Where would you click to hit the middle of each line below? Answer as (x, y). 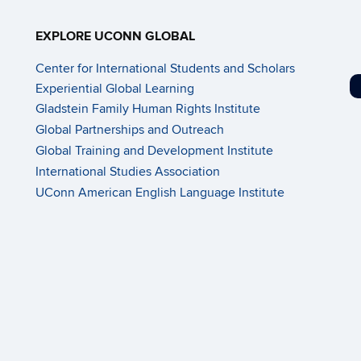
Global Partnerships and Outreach (130, 130)
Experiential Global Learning (115, 89)
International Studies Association (128, 172)
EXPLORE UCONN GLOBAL (115, 36)
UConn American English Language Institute (160, 193)
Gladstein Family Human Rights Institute (148, 109)
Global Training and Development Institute (154, 151)
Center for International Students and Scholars (165, 68)
